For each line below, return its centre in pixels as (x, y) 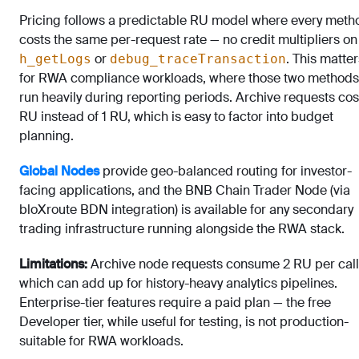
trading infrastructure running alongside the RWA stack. (182, 228)
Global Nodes (59, 171)
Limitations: (53, 264)
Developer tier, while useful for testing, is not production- (184, 321)
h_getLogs (55, 58)
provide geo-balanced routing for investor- (226, 171)
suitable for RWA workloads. (101, 341)
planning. (46, 135)
